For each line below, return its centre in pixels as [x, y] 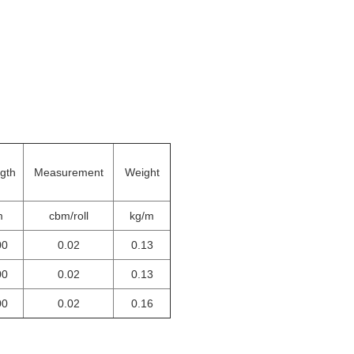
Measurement [68, 172]
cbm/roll [68, 216]
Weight [142, 172]
